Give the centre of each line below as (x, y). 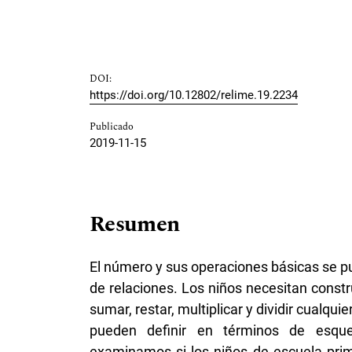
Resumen (135, 225)
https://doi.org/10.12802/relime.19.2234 (194, 95)
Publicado (112, 127)
